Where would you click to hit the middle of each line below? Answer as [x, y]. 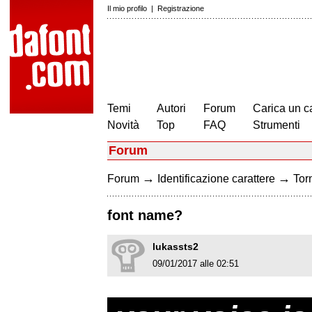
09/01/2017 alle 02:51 [196, 264]
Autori [171, 108]
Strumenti [276, 125]
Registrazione [181, 8]
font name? [145, 216]
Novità [123, 125]
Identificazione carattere [216, 179]
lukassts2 [175, 247]
